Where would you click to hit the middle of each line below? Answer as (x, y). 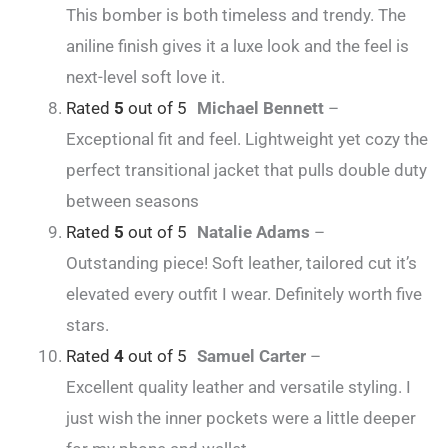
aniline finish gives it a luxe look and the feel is (237, 46)
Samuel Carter (253, 356)
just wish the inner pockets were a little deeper (241, 418)
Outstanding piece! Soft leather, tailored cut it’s (241, 263)
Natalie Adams (255, 232)
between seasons (132, 201)
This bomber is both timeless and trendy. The (236, 15)
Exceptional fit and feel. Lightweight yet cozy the (247, 139)
